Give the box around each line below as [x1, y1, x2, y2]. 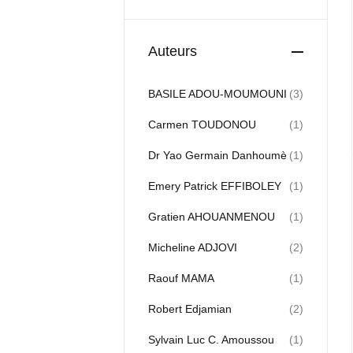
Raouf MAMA [148, 272, 214, 284]
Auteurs [148, 43, 197, 59]
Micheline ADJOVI [148, 241, 237, 254]
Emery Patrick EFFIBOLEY [148, 180, 281, 192]
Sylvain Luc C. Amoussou [148, 333, 274, 346]
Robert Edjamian [148, 303, 232, 315]
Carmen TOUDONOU [148, 118, 256, 131]
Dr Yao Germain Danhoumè [148, 149, 287, 162]
